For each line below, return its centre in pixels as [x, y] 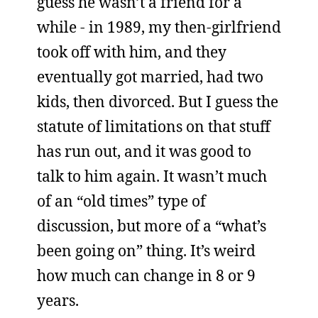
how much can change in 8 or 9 [146, 275]
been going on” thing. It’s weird [146, 251]
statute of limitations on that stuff [154, 126]
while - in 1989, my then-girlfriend [159, 27]
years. [58, 300]
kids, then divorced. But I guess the [158, 102]
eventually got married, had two [150, 77]
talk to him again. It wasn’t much [152, 176]
